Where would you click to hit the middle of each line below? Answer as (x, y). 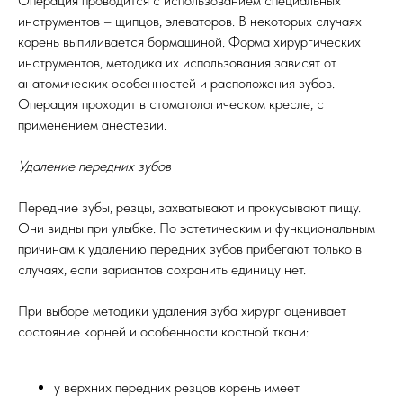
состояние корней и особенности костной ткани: (163, 331)
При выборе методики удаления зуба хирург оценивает (182, 310)
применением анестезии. (92, 124)
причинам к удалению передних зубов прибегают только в (190, 248)
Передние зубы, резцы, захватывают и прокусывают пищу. (189, 207)
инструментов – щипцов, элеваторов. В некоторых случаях (190, 21)
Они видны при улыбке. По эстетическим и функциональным (197, 228)
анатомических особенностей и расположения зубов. (176, 83)
